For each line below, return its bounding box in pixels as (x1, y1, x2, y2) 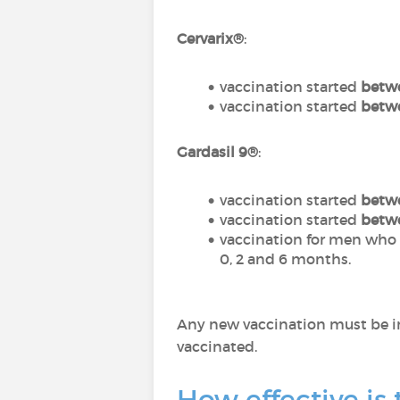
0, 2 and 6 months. (220, 250, 351, 268)
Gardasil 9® (177, 143, 258, 161)
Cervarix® (177, 29, 244, 47)
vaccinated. (177, 337, 257, 355)
